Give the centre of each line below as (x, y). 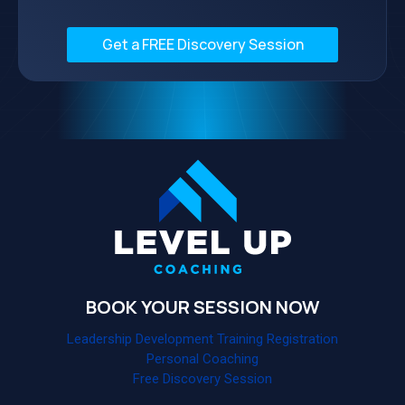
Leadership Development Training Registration (202, 339)
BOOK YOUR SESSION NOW (202, 306)
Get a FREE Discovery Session (202, 44)
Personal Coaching (202, 359)
